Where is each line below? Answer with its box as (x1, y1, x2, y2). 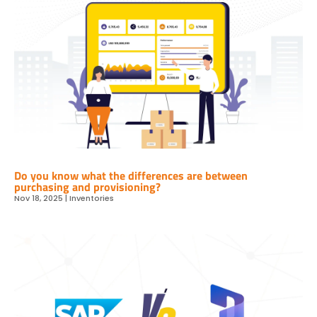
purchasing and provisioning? (14, 178, 161, 196)
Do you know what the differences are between (14, 167, 248, 185)
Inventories (69, 192, 114, 204)
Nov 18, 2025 (14, 192, 63, 204)
